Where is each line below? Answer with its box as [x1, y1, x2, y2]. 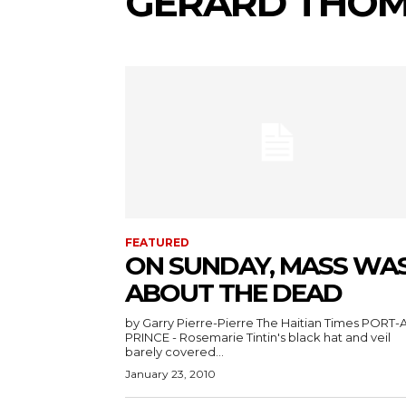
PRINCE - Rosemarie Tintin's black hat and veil [125, 330, 391, 344]
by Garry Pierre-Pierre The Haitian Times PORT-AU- [125, 315, 362, 330]
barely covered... [125, 344, 224, 359]
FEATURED [125, 236, 189, 249]
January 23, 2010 [125, 367, 216, 381]
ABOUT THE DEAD [125, 277, 342, 308]
